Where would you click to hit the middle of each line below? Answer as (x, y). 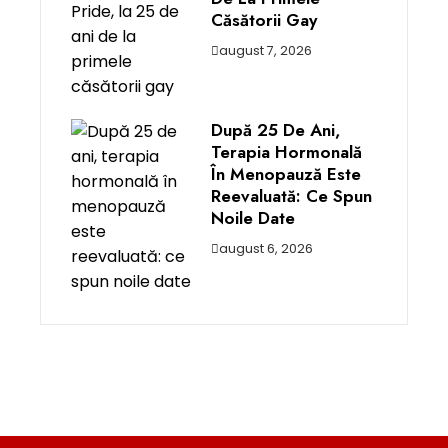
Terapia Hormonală (286, 152)
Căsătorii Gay (264, 20)
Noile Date (253, 218)
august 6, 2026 (266, 248)
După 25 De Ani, (275, 130)
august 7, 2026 (265, 50)
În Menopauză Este (286, 174)
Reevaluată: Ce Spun (291, 196)
